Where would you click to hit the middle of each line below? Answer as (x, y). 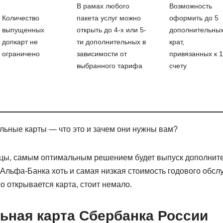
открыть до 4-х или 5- (111, 30)
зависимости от (102, 54)
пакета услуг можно (109, 18)
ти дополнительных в (111, 42)
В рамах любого (103, 6)
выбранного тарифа (109, 66)
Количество (20, 18)
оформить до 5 (194, 18)
